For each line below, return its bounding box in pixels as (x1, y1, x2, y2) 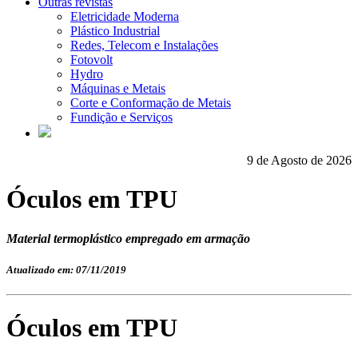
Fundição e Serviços (70, 110, 173, 124)
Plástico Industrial (70, 24, 160, 38)
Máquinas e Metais (70, 82, 165, 95)
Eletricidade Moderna (70, 10, 179, 23)
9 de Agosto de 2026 (247, 153, 352, 167)
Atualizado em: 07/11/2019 (6, 264, 126, 276)
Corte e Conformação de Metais (70, 96, 231, 109)
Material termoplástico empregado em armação (6, 231, 250, 245)
